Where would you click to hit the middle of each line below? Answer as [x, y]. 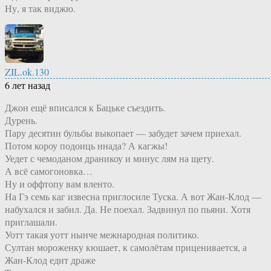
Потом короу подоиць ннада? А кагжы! [86, 146]
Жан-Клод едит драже [50, 260]
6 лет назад [28, 85]
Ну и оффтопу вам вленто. [60, 184]
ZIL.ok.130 [27, 72]
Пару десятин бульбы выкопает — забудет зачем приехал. [123, 133]
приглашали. [31, 222]
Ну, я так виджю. [40, 8]
